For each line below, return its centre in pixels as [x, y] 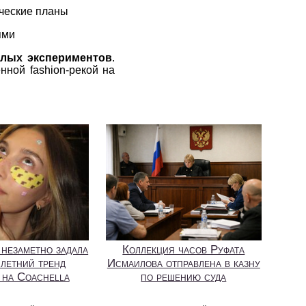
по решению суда [184, 277]
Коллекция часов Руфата [184, 250]
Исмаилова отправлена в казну [183, 264]
